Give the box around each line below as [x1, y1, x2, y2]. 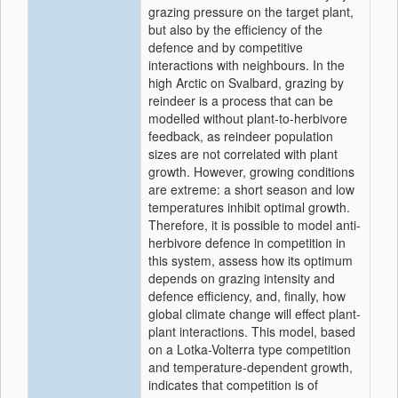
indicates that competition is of [148, 376, 318, 394]
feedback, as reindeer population [148, 127, 333, 145]
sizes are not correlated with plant [148, 145, 338, 163]
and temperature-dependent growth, [148, 358, 353, 376]
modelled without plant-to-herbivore [148, 109, 347, 127]
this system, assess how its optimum [148, 251, 353, 269]
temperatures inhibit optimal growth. [148, 198, 350, 216]
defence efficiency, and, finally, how [148, 287, 346, 305]
